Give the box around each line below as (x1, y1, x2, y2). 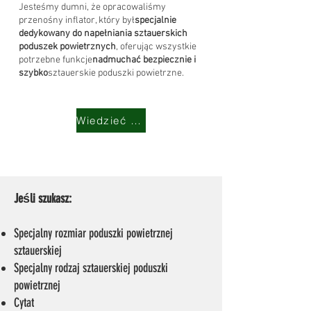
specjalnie (135, 15, 176, 26)
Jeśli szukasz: (14, 191, 72, 206)
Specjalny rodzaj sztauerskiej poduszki (14, 260, 168, 276)
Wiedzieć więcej (130, 114, 141, 127)
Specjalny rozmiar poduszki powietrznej (14, 226, 173, 241)
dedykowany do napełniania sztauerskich (19, 28, 187, 40)
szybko (19, 67, 48, 79)
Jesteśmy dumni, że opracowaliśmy (19, 1, 166, 13)
